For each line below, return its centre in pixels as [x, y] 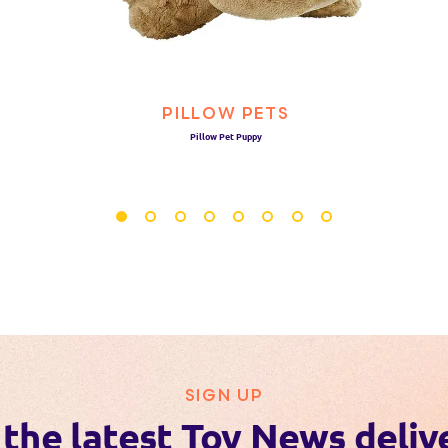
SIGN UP [224, 395]
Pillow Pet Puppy [225, 136]
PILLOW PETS [226, 114]
